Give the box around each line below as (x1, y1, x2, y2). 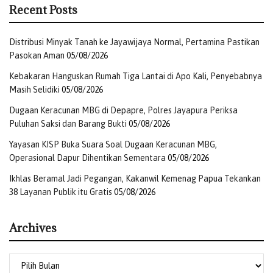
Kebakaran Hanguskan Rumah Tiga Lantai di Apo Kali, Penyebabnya (9, 71, 262, 82)
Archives (9, 221, 57, 236)
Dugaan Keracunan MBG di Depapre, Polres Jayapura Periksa (9, 105, 238, 116)
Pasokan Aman (9, 51, 65, 61)
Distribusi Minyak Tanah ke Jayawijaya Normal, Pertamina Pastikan (9, 37, 260, 48)
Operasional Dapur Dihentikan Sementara (9, 153, 166, 163)
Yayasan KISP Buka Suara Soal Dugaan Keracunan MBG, (9, 140, 217, 150)
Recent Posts (9, 2, 77, 18)
